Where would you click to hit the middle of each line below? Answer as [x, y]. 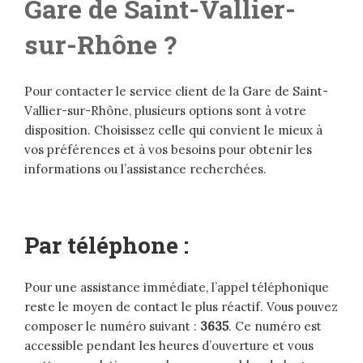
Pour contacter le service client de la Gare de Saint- [176, 91]
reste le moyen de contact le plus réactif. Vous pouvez [181, 306]
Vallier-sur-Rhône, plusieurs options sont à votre [165, 110]
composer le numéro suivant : [112, 326]
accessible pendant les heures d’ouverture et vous [169, 345]
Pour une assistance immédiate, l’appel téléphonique [177, 287]
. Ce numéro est [275, 326]
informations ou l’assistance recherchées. [145, 169]
